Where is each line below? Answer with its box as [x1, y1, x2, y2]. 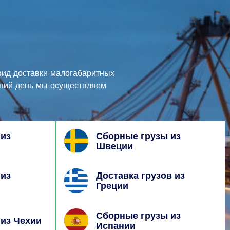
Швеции [96, 140, 133, 151]
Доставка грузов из [96, 170, 185, 181]
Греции [96, 180, 129, 191]
